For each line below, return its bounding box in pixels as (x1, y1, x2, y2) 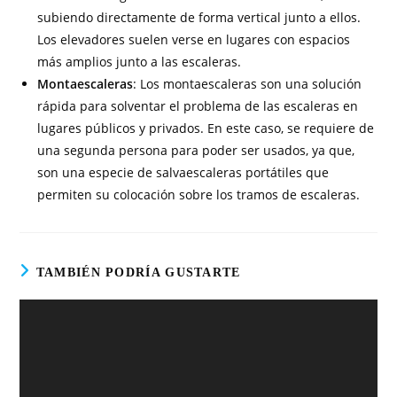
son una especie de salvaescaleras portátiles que (37, 164, 330, 181)
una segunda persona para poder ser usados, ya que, (37, 142, 355, 159)
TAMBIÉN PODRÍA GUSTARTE (35, 266, 241, 279)
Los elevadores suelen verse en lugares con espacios (37, 31, 351, 48)
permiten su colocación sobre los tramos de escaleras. (37, 186, 361, 203)
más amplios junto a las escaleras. (37, 53, 242, 70)
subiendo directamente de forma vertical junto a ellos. (37, 9, 362, 26)
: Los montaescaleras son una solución (133, 75, 362, 92)
